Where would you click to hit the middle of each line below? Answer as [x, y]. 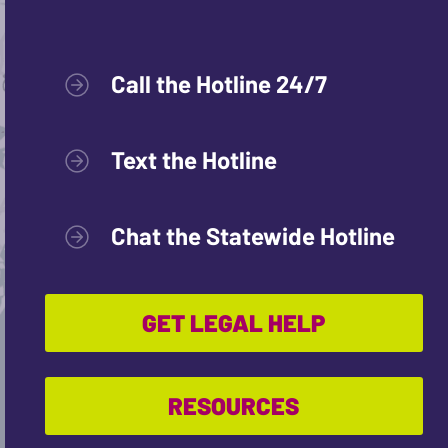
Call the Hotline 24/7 [219, 83]
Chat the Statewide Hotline [253, 235]
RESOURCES [234, 405]
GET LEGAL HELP [234, 322]
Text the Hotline [194, 159]
